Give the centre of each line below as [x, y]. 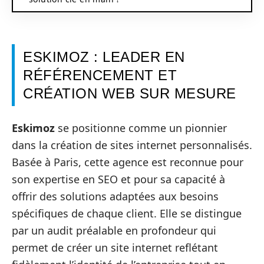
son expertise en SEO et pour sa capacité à [118, 179]
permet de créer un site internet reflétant [115, 247]
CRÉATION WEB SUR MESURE [130, 93]
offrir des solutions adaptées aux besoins [115, 196]
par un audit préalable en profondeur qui [114, 230]
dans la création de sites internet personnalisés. [132, 145]
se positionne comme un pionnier [141, 128]
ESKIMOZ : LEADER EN [104, 57]
